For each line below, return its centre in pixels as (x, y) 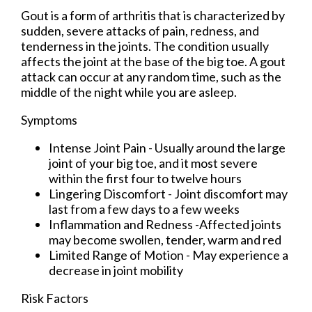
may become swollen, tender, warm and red (165, 240)
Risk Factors (55, 298)
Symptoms (49, 120)
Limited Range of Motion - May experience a (169, 255)
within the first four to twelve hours (145, 179)
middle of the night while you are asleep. (129, 92)
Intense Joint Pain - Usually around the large (167, 148)
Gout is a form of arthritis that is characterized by (153, 16)
